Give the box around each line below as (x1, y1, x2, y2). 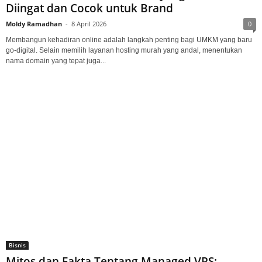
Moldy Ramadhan (6, 19, 62, 28)
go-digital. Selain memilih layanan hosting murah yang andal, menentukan (6, 46, 242, 54)
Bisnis (9, 240, 26, 249)
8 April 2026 (71, 19, 106, 28)
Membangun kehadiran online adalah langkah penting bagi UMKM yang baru (6, 35, 252, 44)
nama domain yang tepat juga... (6, 56, 106, 65)
